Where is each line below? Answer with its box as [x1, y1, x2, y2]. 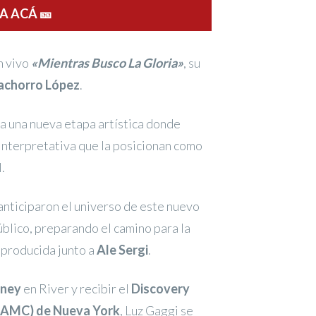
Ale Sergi [97, 242, 148, 257]
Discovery [131, 281, 190, 296]
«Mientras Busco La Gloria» [31, 55, 183, 71]
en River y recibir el [21, 281, 131, 296]
